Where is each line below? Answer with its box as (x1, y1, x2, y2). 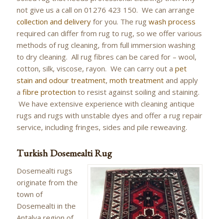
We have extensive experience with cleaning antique (16, 98, 195, 109)
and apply (163, 75, 198, 85)
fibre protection (22, 87, 76, 97)
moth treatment (109, 75, 164, 85)
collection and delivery (16, 16, 91, 26)
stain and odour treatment (16, 75, 106, 85)
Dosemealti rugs (16, 165, 72, 175)
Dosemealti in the (16, 200, 76, 211)
